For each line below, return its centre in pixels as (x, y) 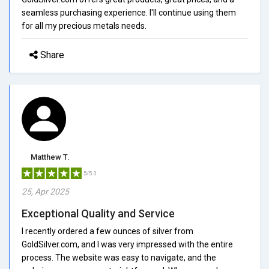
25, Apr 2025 (45, 191)
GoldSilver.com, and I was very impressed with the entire (127, 244)
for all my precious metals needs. (84, 26)
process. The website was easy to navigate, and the (119, 257)
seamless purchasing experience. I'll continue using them (129, 12)
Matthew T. (50, 157)
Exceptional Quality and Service (98, 213)
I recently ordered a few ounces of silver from (107, 231)
